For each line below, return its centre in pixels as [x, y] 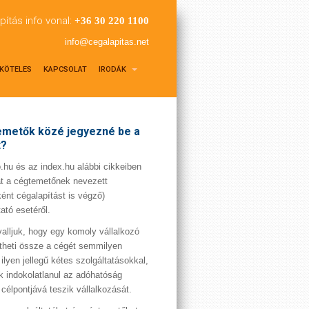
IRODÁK [113, 69]
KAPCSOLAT [65, 69]
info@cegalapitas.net [107, 42]
